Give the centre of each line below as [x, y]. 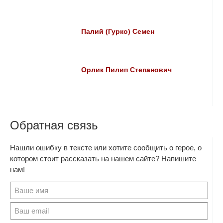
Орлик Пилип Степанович [127, 70]
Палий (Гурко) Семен [118, 32]
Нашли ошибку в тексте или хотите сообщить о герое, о [106, 148]
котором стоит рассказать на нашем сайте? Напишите [103, 159]
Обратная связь [54, 125]
